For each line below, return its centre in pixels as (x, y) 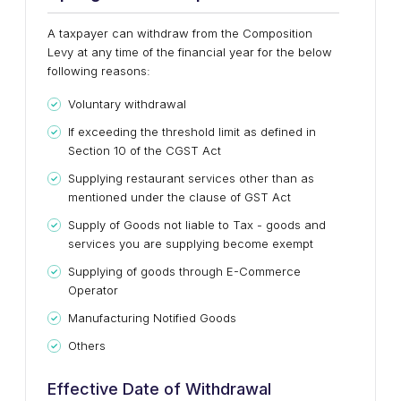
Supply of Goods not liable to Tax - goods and (197, 225)
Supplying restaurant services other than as (191, 178)
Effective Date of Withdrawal (159, 389)
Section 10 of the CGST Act (145, 150)
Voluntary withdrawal (127, 104)
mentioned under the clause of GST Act (179, 197)
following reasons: (99, 71)
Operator (93, 290)
